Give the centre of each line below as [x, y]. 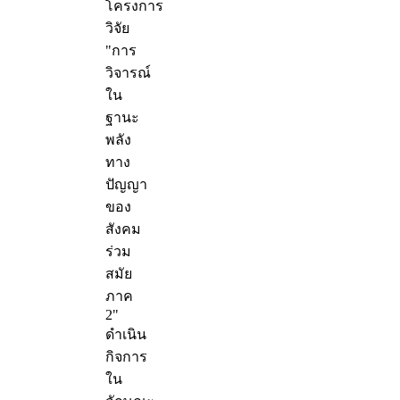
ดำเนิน [126, 335]
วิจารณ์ [128, 73]
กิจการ [126, 357]
